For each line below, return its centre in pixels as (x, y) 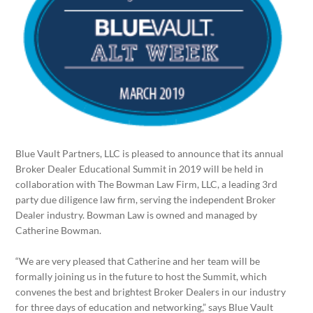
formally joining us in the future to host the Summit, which (141, 276)
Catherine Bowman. (59, 230)
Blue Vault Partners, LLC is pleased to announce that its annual (150, 153)
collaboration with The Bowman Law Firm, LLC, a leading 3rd (147, 184)
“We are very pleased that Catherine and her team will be (138, 261)
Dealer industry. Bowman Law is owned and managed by (137, 214)
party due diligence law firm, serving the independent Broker (146, 199)
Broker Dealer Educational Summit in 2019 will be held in (140, 168)
